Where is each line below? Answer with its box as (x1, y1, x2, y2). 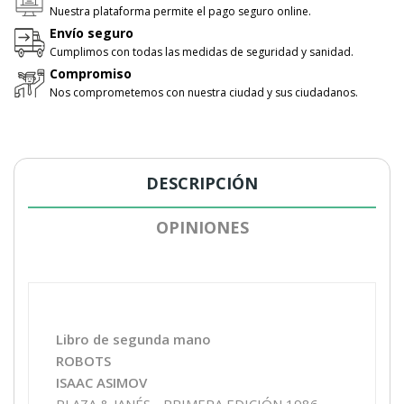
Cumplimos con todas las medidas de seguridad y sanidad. (50, 43, 353, 60)
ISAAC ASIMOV (56, 372, 147, 391)
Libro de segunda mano (56, 329, 211, 348)
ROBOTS (56, 351, 111, 370)
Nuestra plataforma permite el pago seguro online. (50, 3, 311, 19)
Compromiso (50, 64, 132, 82)
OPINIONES (155, 216, 249, 238)
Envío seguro (50, 23, 133, 41)
